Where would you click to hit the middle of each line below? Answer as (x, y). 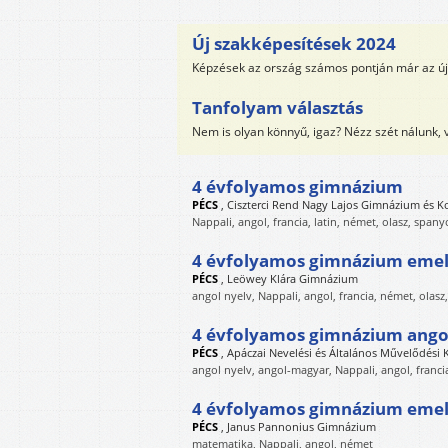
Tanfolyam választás (277, 107)
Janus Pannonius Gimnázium (301, 426)
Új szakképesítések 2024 (294, 43)
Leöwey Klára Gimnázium (292, 278)
